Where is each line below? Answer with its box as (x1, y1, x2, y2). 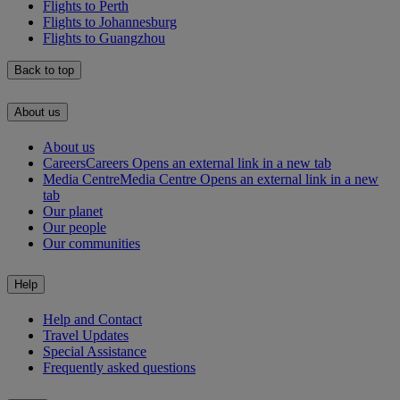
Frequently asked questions (43, 359, 196, 375)
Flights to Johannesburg (43, 14, 177, 30)
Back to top (14, 63, 74, 78)
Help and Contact (43, 311, 142, 327)
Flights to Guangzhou (43, 30, 165, 46)
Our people (43, 219, 106, 235)
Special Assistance (43, 343, 146, 359)
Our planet (43, 203, 103, 219)
